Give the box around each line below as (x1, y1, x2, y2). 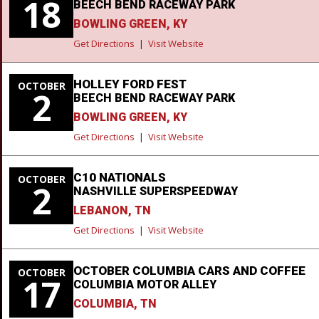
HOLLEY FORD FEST (73, 76, 187, 91)
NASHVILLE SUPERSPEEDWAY (73, 184, 238, 198)
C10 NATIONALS (73, 169, 166, 184)
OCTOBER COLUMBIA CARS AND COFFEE (73, 263, 305, 278)
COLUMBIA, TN (73, 296, 157, 310)
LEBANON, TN (73, 203, 151, 217)
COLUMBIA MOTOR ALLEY (73, 277, 216, 291)
